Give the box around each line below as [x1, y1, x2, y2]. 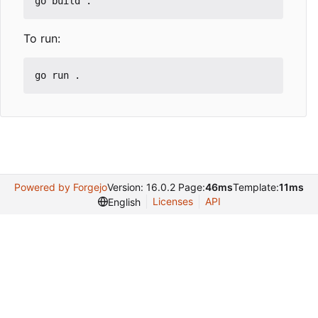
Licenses [152, 195, 193, 208]
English [107, 195, 141, 208]
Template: [233, 181, 279, 194]
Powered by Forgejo [14, 181, 107, 194]
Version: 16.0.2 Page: [107, 181, 205, 194]
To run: [23, 31, 60, 46]
